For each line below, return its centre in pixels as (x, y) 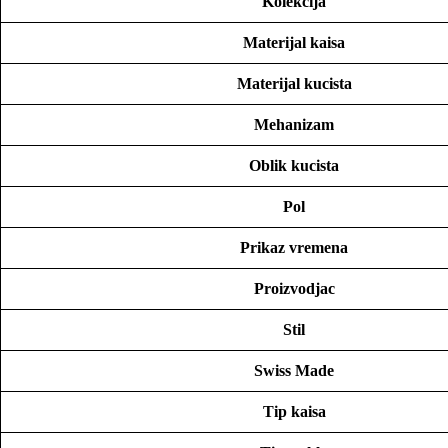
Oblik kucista (294, 166)
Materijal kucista (294, 84)
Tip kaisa (294, 412)
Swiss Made (294, 371)
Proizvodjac (294, 289)
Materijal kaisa (294, 43)
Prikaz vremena (294, 248)
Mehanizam (294, 125)
